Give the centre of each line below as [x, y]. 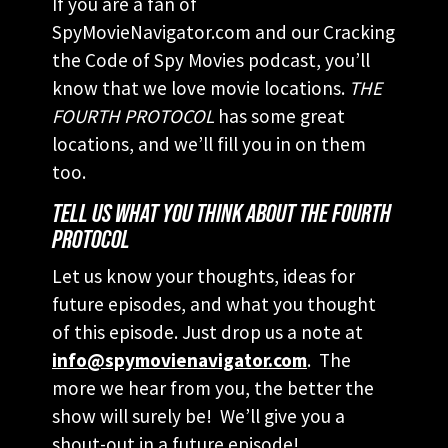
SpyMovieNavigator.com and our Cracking [223, 31]
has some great [279, 115]
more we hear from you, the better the [213, 387]
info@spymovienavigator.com [179, 359]
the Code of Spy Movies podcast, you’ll [211, 59]
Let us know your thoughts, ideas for [203, 275]
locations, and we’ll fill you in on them [209, 143]
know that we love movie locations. [200, 87]
